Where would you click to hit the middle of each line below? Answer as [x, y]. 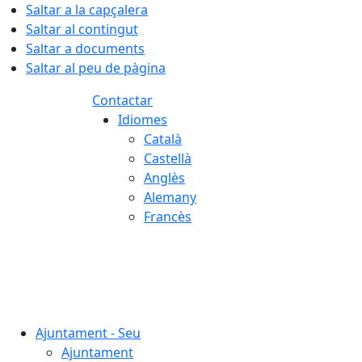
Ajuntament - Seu [88, 333]
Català [163, 139]
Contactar [122, 100]
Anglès [164, 178]
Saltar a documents [85, 48]
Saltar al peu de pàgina [96, 68]
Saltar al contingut [82, 29]
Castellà [168, 158]
